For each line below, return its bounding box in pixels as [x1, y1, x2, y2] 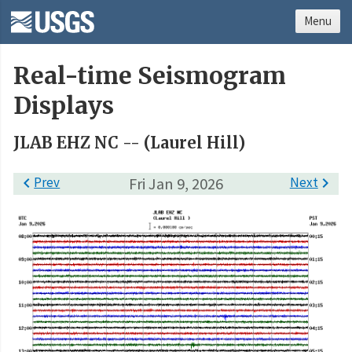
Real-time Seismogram [13, 61, 286, 91]
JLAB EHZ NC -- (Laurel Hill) [13, 133, 245, 153]
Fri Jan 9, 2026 [129, 173, 223, 194]
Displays [13, 91, 114, 121]
